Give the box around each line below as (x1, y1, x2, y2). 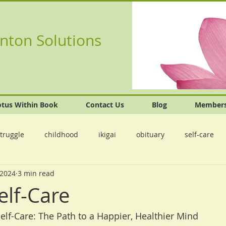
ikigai (98, 129, 116, 139)
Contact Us (85, 100, 124, 109)
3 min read (18, 168, 54, 178)
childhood (44, 129, 78, 139)
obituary (136, 129, 164, 139)
